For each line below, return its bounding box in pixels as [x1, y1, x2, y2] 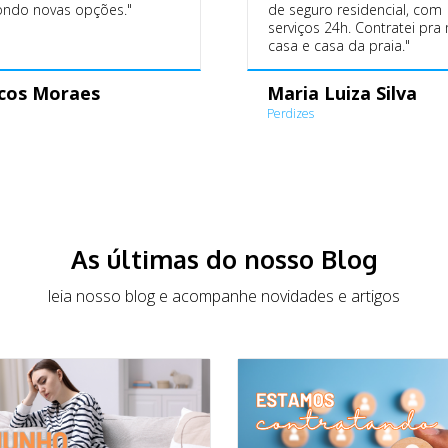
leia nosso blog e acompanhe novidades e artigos [48, 284, 400, 307]
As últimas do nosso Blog [70, 242, 378, 275]
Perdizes [267, 104, 315, 122]
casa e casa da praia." [268, 35, 411, 55]
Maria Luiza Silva [267, 80, 418, 105]
